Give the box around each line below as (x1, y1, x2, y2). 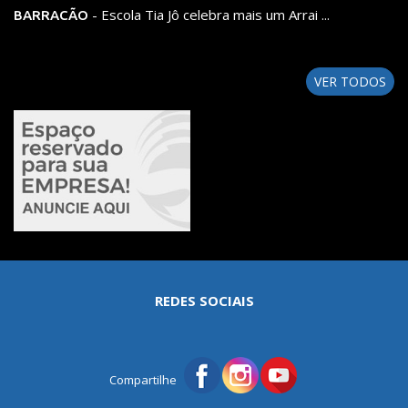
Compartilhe (109, 371, 177, 388)
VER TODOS (314, 72, 386, 90)
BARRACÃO (14, 6, 88, 23)
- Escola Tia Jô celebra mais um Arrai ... (88, 5, 330, 24)
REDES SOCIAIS (154, 291, 254, 310)
